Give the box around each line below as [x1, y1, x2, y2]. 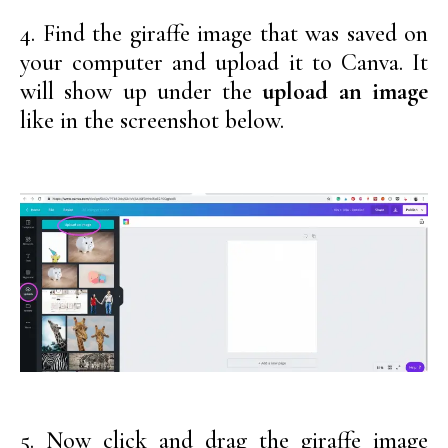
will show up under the [20, 77, 263, 107]
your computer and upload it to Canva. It [20, 48, 428, 78]
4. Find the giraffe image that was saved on [20, 19, 428, 49]
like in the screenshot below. [20, 106, 284, 136]
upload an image [262, 77, 429, 107]
